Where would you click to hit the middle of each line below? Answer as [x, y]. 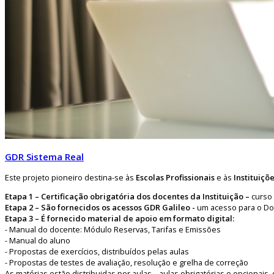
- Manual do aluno [38, 240]
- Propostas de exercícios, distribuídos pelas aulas [97, 251]
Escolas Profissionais [175, 177]
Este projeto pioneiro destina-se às [70, 177]
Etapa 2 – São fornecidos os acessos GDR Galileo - [100, 207]
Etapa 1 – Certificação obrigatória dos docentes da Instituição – [127, 196]
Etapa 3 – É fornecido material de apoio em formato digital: [120, 218]
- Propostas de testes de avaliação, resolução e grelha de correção [127, 262]
